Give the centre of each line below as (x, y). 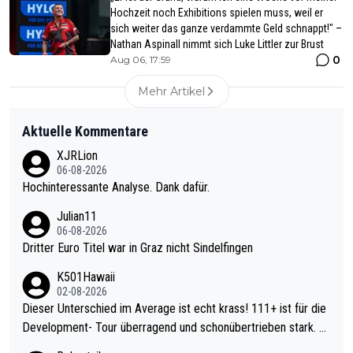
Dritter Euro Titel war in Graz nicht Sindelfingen (137, 247)
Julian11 (77, 216)
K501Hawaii (86, 277)
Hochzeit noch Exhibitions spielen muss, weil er (217, 12)
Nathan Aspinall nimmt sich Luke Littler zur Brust (217, 44)
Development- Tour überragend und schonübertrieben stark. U (171, 327)
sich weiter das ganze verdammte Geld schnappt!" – (226, 28)
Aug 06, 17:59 (141, 59)
